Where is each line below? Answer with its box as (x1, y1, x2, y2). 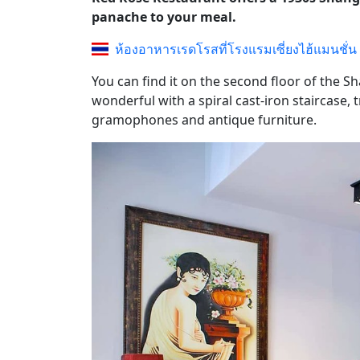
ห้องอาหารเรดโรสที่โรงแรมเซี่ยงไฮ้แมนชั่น (115, 39, 358, 58)
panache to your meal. (92, 7, 236, 26)
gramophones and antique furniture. (92, 110, 317, 129)
